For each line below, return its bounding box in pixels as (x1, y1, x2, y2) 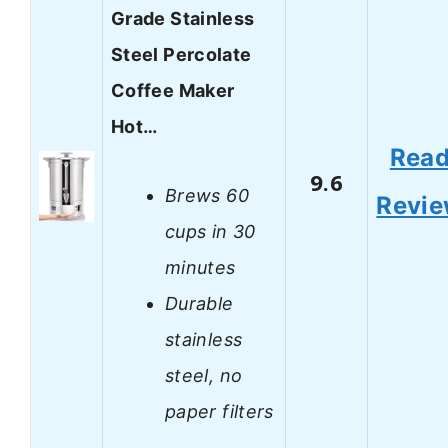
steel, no (165, 364, 243, 386)
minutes (165, 256, 236, 278)
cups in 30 (165, 220, 256, 242)
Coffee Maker (111, 80, 235, 102)
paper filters (165, 400, 274, 422)
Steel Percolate (111, 44, 252, 66)
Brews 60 (165, 184, 249, 206)
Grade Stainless (111, 8, 255, 30)
